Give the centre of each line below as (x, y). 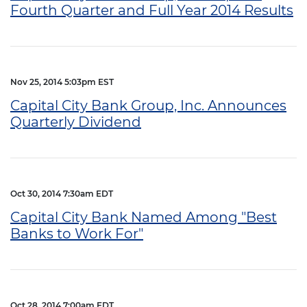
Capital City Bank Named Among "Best (144, 217)
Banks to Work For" (77, 233)
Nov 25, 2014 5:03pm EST (62, 82)
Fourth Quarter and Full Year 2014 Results (152, 10)
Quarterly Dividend (76, 122)
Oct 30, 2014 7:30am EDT (62, 193)
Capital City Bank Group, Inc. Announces (148, 105)
